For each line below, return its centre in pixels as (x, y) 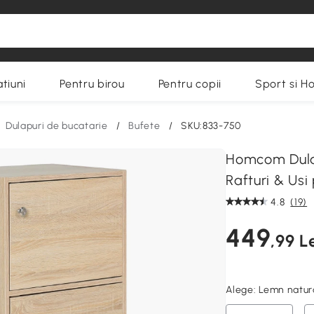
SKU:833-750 (211, 126)
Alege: (243, 290)
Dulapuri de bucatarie (56, 126)
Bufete (144, 126)
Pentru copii (190, 84)
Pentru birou (92, 84)
